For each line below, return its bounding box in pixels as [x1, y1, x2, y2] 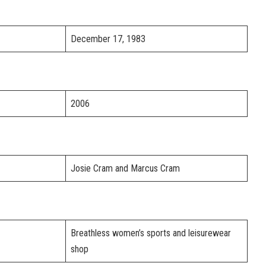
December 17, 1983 [71, 33, 145, 45]
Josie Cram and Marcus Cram [71, 163, 180, 175]
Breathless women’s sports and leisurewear [71, 227, 231, 239]
